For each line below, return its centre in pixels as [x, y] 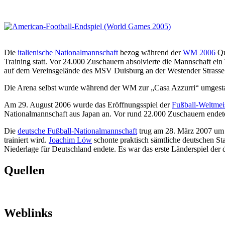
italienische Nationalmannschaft [68, 53]
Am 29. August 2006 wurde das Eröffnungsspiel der [88, 105]
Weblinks [28, 213]
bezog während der [150, 53]
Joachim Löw [70, 140]
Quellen [24, 171]
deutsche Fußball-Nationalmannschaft [77, 131]
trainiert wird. [26, 140]
